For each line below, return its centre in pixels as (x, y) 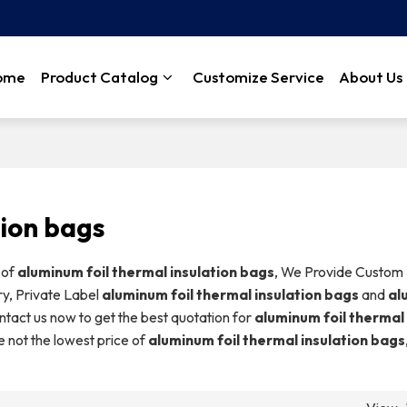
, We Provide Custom (338, 271)
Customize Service (258, 77)
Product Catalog (99, 77)
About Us (371, 77)
